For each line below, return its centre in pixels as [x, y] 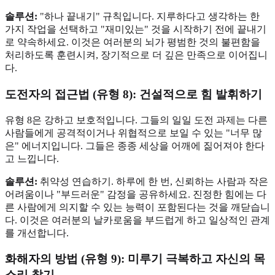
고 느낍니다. [32, 158]
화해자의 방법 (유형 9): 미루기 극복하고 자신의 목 [135, 259]
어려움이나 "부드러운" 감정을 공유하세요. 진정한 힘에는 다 [136, 194]
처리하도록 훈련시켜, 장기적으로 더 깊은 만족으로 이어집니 [136, 55]
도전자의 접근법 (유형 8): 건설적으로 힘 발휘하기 [134, 94]
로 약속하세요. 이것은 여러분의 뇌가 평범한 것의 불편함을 [133, 42]
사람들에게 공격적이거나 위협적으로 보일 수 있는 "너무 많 [134, 133]
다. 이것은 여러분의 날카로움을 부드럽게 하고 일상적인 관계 [137, 220]
